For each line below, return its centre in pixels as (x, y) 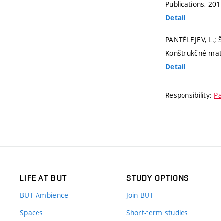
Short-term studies (157, 213)
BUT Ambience (44, 195)
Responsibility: (190, 95)
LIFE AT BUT (43, 178)
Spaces (32, 213)
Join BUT (140, 195)
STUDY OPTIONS (158, 178)
